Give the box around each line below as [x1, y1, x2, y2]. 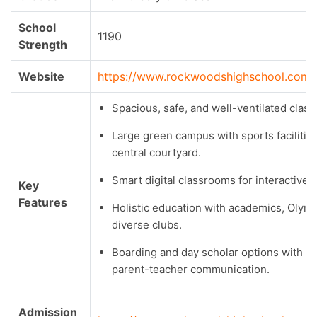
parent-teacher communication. [112, 262, 270, 276]
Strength [18, 37, 67, 52]
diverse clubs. [112, 217, 182, 231]
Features [18, 195, 67, 209]
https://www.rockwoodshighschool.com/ [98, 69, 315, 83]
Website [18, 69, 64, 83]
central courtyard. [112, 145, 201, 159]
